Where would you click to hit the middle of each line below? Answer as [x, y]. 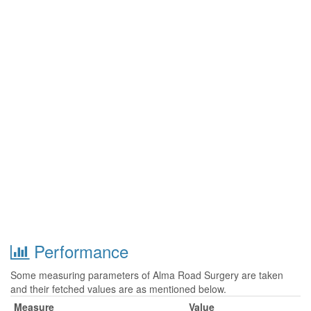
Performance [79, 251]
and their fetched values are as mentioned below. [118, 289]
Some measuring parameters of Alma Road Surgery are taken [147, 275]
